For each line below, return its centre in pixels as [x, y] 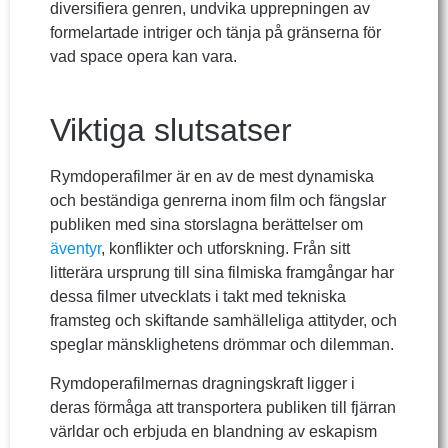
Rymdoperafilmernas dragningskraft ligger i [202, 383]
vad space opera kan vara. [143, 56]
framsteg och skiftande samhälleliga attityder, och [223, 321]
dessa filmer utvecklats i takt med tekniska [198, 297]
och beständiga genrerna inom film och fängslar [218, 201]
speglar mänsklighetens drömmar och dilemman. [222, 345]
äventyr [75, 249]
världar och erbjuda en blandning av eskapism [213, 431]
